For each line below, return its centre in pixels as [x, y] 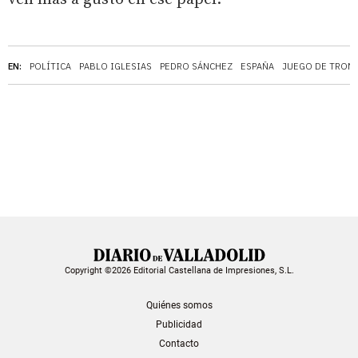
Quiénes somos [179, 305]
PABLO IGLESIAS [115, 66]
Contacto [179, 343]
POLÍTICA [50, 66]
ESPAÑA [257, 66]
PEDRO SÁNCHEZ [196, 66]
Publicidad [179, 324]
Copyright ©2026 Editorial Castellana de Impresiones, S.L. [179, 270]
